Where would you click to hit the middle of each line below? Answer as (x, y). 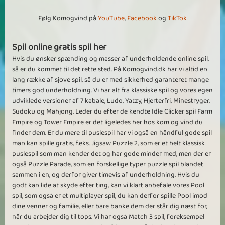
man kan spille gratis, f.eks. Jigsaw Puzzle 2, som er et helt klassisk (108, 143)
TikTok (177, 18)
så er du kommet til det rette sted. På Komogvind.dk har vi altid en (110, 70)
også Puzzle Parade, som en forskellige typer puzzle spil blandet (108, 164)
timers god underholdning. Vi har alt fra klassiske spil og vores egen (113, 91)
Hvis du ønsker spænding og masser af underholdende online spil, (110, 59)
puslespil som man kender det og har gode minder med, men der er (111, 154)
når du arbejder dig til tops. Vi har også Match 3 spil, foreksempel (108, 217)
